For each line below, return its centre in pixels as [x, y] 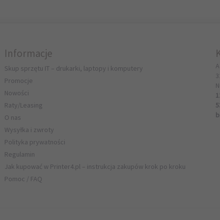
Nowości [17, 93]
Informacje [29, 53]
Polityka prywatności [35, 142]
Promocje [19, 81]
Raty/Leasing [24, 105]
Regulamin [20, 154]
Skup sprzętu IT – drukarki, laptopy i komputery [74, 68]
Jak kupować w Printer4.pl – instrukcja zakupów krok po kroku [95, 166]
